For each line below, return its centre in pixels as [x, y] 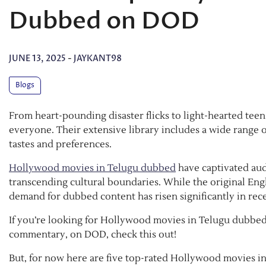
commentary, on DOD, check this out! [93, 235]
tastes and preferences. [61, 145]
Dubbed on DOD [104, 21]
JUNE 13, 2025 [37, 59]
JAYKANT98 [98, 59]
